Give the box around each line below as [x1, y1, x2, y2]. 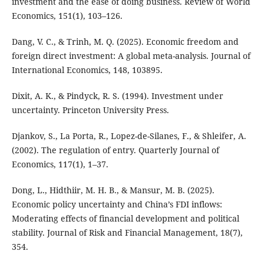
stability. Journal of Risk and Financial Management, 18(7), [11, 226, 243, 238]
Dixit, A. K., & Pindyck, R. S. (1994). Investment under [11, 90, 223, 101]
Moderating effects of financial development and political [11, 212, 239, 224]
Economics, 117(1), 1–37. [11, 158, 108, 170]
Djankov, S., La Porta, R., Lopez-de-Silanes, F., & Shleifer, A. [11, 130, 246, 141]
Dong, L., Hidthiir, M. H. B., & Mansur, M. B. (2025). [11, 184, 214, 196]
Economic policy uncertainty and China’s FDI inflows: [11, 198, 222, 210]
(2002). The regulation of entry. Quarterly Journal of [11, 144, 219, 156]
